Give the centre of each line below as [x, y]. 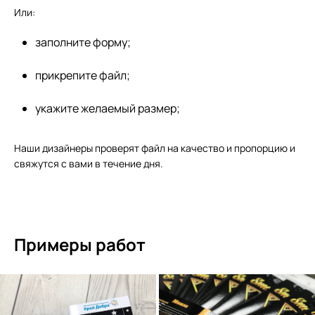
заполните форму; [83, 42]
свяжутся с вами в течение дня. [89, 163]
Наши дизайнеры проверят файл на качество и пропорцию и [155, 148]
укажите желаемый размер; [108, 108]
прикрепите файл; [83, 75]
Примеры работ [80, 244]
